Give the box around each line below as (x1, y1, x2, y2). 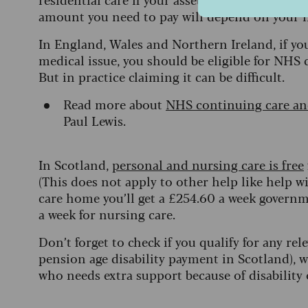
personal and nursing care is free (112, 155, 304, 173)
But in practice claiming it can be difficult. (38, 67, 288, 85)
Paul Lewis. (63, 111, 133, 129)
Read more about (63, 95, 166, 113)
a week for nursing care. (38, 205, 182, 223)
